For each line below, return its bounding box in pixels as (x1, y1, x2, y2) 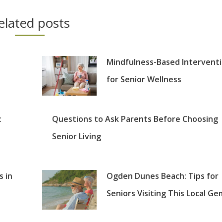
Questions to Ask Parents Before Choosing (52, 113, 218, 124)
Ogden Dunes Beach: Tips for (106, 170, 219, 181)
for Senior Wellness (106, 73, 181, 85)
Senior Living (52, 130, 101, 142)
